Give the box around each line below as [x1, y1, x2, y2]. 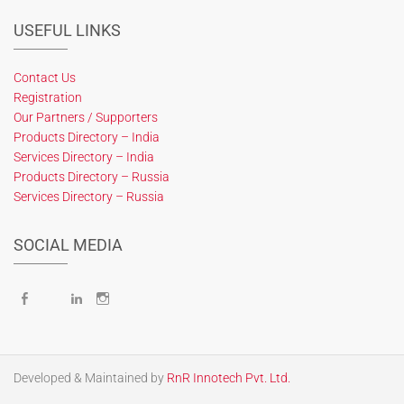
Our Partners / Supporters [14, 110, 158, 124]
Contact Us [14, 70, 76, 85]
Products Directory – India [14, 130, 160, 144]
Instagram [109, 290, 165, 305]
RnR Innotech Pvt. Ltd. [167, 371, 290, 385]
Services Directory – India [14, 150, 154, 164]
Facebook [31, 290, 87, 305]
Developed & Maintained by [14, 371, 167, 385]
